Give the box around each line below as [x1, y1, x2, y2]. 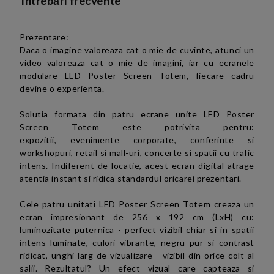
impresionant [51, 212, 114, 222]
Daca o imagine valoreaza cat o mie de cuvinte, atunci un [20, 45, 254, 55]
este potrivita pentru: [122, 122, 254, 132]
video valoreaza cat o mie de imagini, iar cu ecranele [20, 57, 254, 68]
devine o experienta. [20, 83, 105, 94]
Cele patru [20, 199, 68, 209]
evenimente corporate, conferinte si [70, 135, 254, 145]
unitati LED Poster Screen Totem [68, 199, 211, 209]
